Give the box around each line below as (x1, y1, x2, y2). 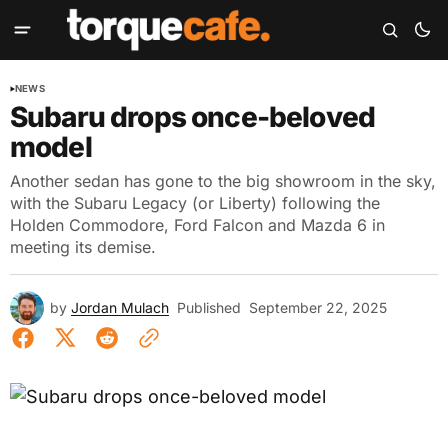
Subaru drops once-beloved (10, 100, 376, 134)
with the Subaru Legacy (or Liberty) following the (10, 193, 380, 213)
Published (177, 299, 241, 316)
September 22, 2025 (249, 299, 387, 316)
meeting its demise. (10, 237, 156, 257)
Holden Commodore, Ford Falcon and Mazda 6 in (10, 215, 385, 235)
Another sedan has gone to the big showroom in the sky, (10, 171, 436, 191)
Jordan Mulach (71, 299, 169, 316)
